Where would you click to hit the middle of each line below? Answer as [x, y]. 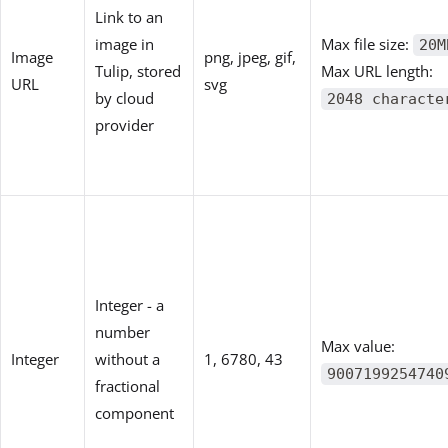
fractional [127, 385]
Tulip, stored [138, 70]
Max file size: [367, 43]
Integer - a [129, 304]
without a [127, 358]
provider [124, 124]
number [122, 331]
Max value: [358, 345]
